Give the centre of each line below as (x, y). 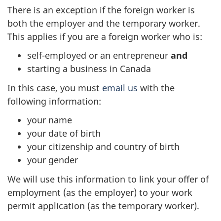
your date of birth (64, 133)
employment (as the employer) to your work (100, 192)
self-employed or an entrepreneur (99, 55)
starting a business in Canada (89, 69)
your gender (53, 160)
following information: (54, 101)
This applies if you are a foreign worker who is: (105, 36)
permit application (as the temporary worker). (103, 205)
